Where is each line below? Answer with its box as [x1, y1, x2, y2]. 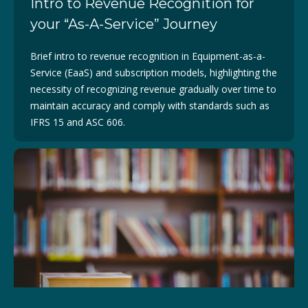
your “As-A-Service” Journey [30, 16, 217, 32]
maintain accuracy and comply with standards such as [30, 99, 269, 112]
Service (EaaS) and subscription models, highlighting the [30, 66, 277, 79]
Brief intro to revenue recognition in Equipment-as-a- [30, 49, 265, 63]
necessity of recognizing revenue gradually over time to [30, 82, 276, 96]
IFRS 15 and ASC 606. [30, 115, 125, 129]
